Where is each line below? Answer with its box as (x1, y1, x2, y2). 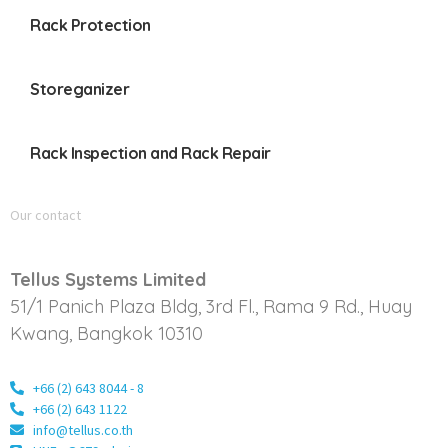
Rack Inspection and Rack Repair (30, 142, 271, 163)
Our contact (10, 206, 81, 225)
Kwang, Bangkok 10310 (10, 322, 203, 346)
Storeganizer (30, 78, 129, 99)
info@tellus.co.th (32, 420, 133, 439)
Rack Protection (30, 14, 151, 35)
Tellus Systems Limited (10, 268, 206, 292)
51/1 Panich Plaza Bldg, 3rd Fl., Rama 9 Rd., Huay (10, 295, 412, 319)
